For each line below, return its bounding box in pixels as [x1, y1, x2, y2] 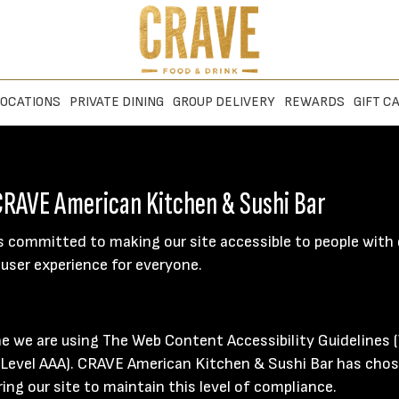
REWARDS [283, 94, 345, 110]
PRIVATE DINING [69, 94, 164, 110]
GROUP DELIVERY [172, 94, 275, 110]
